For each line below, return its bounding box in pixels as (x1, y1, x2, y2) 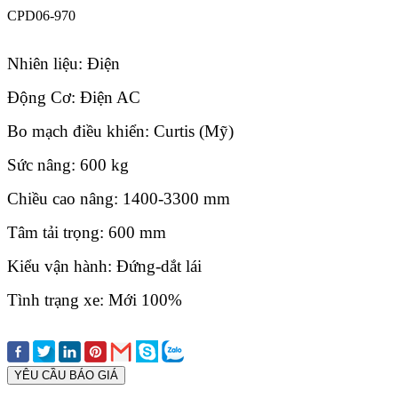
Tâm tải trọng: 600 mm (7, 222, 166, 242)
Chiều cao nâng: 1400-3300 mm (7, 188, 230, 208)
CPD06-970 (7, 7, 76, 23)
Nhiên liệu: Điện (7, 53, 120, 73)
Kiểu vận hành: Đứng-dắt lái (7, 256, 202, 275)
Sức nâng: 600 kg (7, 155, 129, 174)
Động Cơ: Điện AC (7, 87, 140, 107)
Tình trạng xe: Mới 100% (7, 290, 182, 309)
